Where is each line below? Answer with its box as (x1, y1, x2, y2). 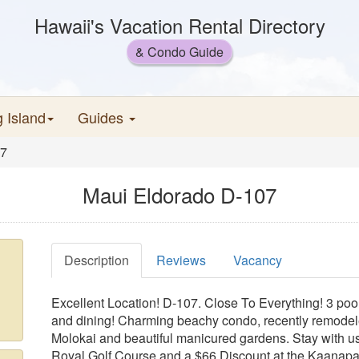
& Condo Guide (135, 42, 224, 61)
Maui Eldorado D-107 (83, 179, 276, 209)
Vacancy (233, 251, 282, 269)
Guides (78, 107, 127, 127)
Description (64, 251, 129, 269)
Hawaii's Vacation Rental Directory (34, 11, 325, 39)
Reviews (156, 251, 206, 269)
